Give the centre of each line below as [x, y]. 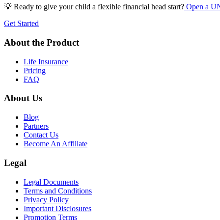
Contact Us [41, 135]
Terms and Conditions [58, 191]
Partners [36, 126]
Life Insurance [46, 61]
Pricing [35, 70]
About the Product [41, 42]
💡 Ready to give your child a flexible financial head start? [94, 7]
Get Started [21, 24]
